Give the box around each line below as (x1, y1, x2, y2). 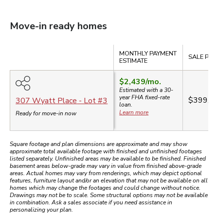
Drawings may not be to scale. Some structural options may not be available (10, 191, 208, 200)
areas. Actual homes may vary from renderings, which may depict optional (10, 169, 202, 178)
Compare (12, 43, 42, 54)
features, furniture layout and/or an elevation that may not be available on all (10, 177, 208, 185)
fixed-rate (144, 93, 170, 102)
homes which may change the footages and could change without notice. (10, 184, 200, 192)
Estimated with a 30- (119, 86, 174, 94)
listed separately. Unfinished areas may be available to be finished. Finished (10, 155, 206, 163)
